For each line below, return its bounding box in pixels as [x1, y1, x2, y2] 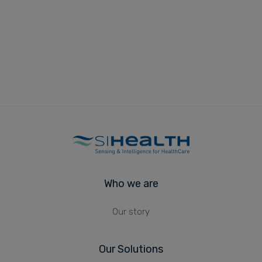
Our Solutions [99, 243, 163, 256]
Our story [112, 206, 150, 218]
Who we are [104, 177, 158, 191]
